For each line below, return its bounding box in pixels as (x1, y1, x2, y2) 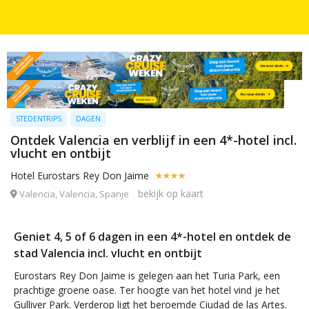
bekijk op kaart (138, 186, 203, 200)
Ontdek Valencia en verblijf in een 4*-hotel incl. (10, 131, 297, 148)
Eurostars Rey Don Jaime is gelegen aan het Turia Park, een (14, 268, 280, 282)
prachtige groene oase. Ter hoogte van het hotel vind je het (14, 283, 280, 297)
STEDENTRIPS (16, 113, 61, 123)
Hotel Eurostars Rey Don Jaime (10, 168, 152, 182)
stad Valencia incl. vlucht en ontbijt (14, 245, 202, 261)
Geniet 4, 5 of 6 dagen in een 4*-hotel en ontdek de (14, 228, 291, 244)
